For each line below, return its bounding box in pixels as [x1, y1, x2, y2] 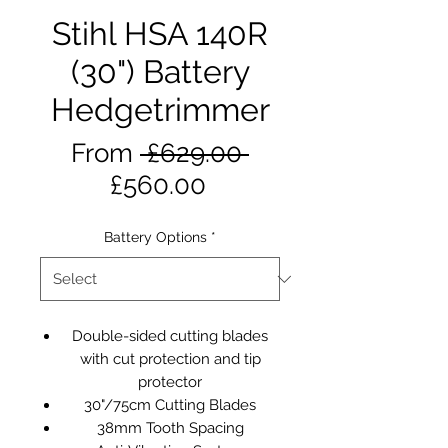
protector [138, 373, 202, 391]
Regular [248, 137, 341, 167]
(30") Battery [70, 53, 250, 90]
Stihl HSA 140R [52, 15, 268, 52]
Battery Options [104, 229, 207, 245]
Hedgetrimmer [50, 91, 270, 128]
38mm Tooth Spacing [96, 419, 244, 437]
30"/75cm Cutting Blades [84, 396, 256, 414]
